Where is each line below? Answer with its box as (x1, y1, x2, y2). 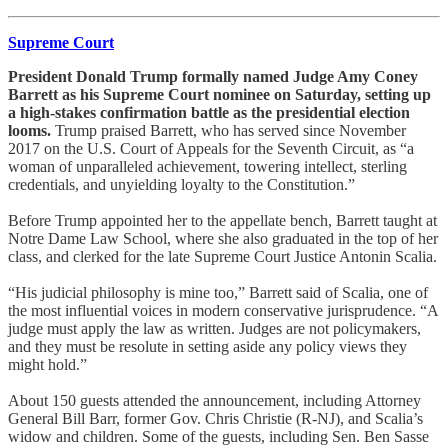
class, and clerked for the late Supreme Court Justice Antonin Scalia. (8, 247, 437, 265)
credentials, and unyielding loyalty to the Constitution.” (8, 175, 355, 193)
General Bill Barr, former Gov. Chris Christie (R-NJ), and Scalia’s (8, 409, 423, 427)
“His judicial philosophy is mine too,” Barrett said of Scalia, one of (8, 283, 428, 301)
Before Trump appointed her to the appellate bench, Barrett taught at (8, 211, 437, 229)
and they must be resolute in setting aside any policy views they (8, 337, 407, 355)
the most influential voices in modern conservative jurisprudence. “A (8, 301, 438, 319)
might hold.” (8, 355, 87, 373)
